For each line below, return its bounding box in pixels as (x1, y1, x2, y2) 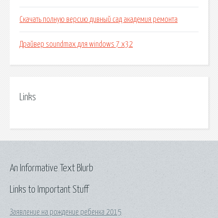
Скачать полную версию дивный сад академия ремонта (19, 16, 178, 24)
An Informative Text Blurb (10, 163, 93, 173)
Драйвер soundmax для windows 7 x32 (19, 40, 133, 49)
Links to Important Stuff (10, 184, 89, 195)
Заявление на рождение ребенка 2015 (10, 208, 122, 216)
